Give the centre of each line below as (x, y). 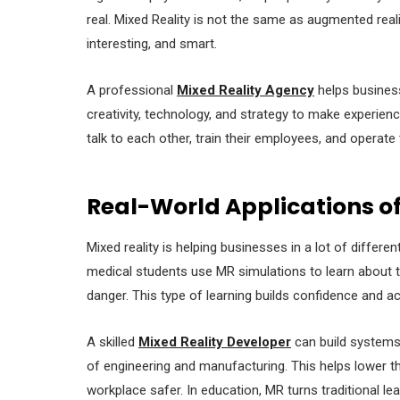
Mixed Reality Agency (246, 90)
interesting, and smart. (152, 43)
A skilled (112, 342)
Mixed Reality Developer (215, 342)
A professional (132, 90)
